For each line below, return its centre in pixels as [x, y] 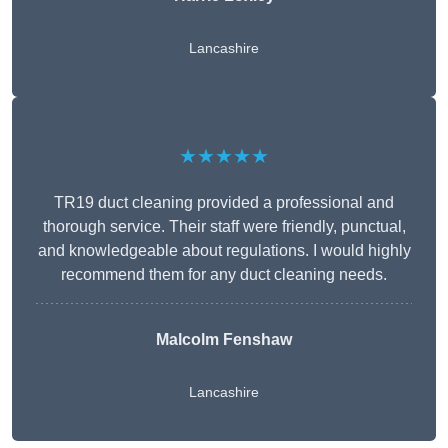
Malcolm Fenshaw [224, 340]
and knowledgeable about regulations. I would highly [224, 251]
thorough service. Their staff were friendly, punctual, [224, 227]
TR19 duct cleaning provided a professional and [224, 203]
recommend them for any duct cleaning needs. [224, 275]
